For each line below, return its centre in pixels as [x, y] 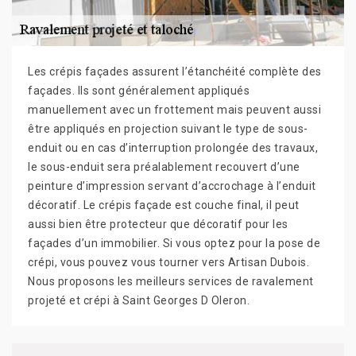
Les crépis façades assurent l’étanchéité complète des [175, 72]
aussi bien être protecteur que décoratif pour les [158, 224]
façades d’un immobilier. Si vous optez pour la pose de [174, 243]
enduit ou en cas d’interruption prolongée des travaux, [173, 148]
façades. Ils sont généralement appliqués [139, 91]
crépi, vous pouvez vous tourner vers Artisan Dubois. [168, 262]
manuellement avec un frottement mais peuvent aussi [174, 110]
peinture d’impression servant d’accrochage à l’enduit [172, 186]
